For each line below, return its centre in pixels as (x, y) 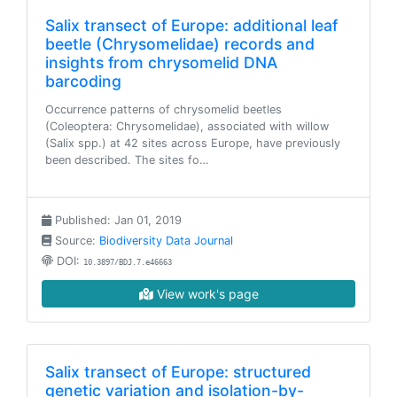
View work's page (206, 294)
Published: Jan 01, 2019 (117, 220)
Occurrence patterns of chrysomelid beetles (163, 109)
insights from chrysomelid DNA (161, 62)
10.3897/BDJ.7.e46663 (128, 262)
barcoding (83, 81)
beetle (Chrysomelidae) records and (180, 44)
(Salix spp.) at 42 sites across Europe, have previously (193, 143)
